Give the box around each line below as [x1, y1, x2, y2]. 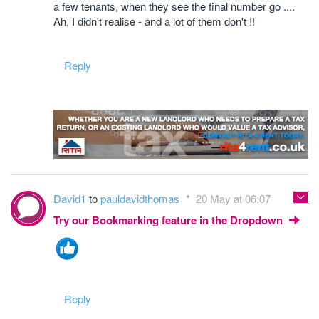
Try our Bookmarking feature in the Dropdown [53, 211, 286, 228]
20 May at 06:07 [196, 190, 271, 206]
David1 [53, 190, 89, 206]
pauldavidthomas [100, 190, 182, 206]
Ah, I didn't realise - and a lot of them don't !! [53, 14, 255, 28]
